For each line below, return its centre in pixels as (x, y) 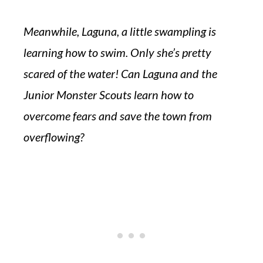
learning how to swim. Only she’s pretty (117, 52)
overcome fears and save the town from (118, 116)
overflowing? (54, 137)
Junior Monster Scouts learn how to (109, 95)
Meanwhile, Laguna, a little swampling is (120, 31)
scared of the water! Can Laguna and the (120, 73)
